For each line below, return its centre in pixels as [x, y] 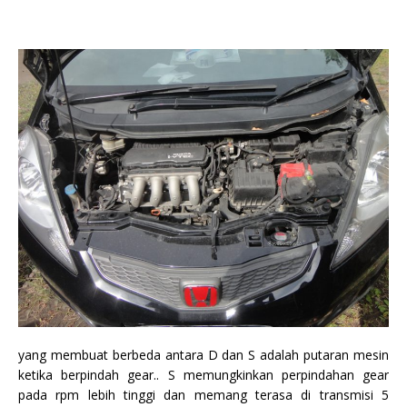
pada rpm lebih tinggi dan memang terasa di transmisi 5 [203, 394]
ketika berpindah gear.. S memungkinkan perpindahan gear [203, 374]
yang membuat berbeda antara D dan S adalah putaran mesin [203, 354]
